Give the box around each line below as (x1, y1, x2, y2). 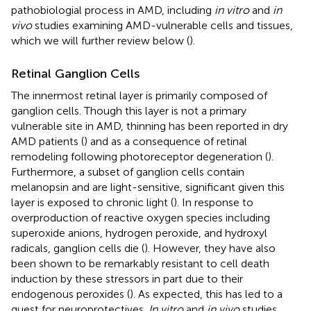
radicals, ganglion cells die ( (11, 241, 144, 255)
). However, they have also (144, 241, 276, 255)
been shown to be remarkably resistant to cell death (11, 256, 269, 270)
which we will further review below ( (11, 33, 190, 47)
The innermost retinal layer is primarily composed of (11, 88, 267, 102)
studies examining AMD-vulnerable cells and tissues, (32, 18, 293, 32)
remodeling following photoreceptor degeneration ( (11, 149, 268, 163)
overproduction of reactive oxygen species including (11, 210, 270, 224)
